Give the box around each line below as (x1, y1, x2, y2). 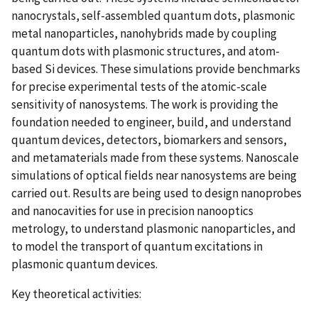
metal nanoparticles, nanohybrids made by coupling (11, 25, 277, 41)
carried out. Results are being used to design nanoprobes (11, 185, 302, 201)
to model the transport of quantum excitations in (11, 238, 263, 254)
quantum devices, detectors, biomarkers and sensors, (11, 131, 287, 148)
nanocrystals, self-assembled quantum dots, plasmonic (11, 7, 295, 23)
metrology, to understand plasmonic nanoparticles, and (11, 220, 296, 236)
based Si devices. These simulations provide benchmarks (11, 60, 300, 77)
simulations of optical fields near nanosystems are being (11, 167, 297, 183)
